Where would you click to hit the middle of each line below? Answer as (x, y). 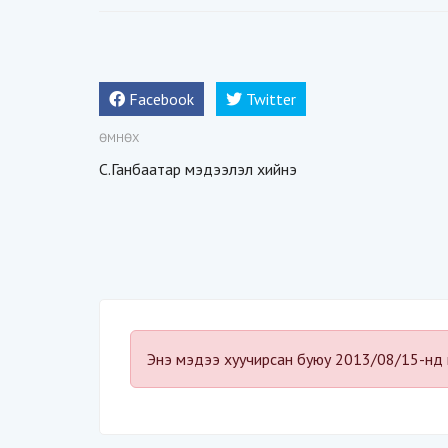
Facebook (161, 99)
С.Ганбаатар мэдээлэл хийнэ (198, 169)
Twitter (271, 99)
